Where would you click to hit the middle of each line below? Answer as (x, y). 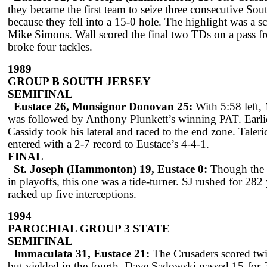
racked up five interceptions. (72, 194)
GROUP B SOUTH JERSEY (79, 81)
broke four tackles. (50, 47)
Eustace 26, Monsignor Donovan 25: (100, 106)
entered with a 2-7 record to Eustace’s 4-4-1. (108, 144)
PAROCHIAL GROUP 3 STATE (89, 229)
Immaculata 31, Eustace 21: (80, 254)
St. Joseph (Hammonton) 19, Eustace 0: (108, 169)
